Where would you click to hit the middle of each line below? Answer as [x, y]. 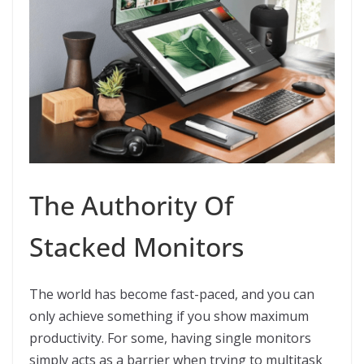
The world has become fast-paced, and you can [172, 295]
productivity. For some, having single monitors [170, 338]
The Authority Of [131, 206]
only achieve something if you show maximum [169, 316]
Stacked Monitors [136, 247]
